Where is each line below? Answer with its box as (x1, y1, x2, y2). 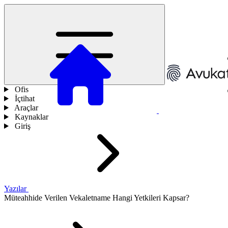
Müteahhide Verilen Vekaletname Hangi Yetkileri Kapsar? (4, 193, 189, 202)
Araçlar (14, 103, 38, 112)
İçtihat (14, 94, 35, 103)
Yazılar (4, 184, 28, 193)
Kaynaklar (14, 112, 48, 121)
